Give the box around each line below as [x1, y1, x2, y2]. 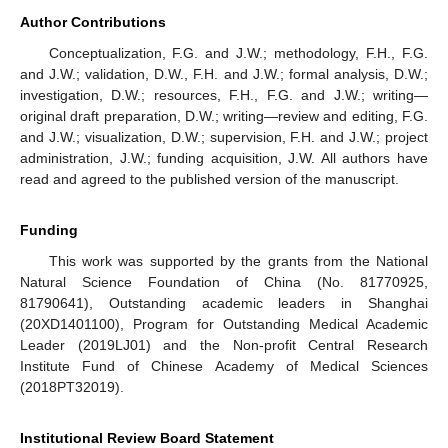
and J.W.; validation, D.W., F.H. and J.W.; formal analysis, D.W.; [20, 66, 428, 83]
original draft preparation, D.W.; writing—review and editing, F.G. [20, 108, 428, 125]
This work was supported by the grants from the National [48, 253, 428, 270]
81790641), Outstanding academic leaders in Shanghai [20, 295, 428, 312]
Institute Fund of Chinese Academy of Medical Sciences [20, 358, 428, 375]
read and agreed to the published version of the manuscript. [20, 171, 399, 188]
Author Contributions [20, 14, 166, 31]
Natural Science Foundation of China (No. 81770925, [20, 274, 428, 291]
